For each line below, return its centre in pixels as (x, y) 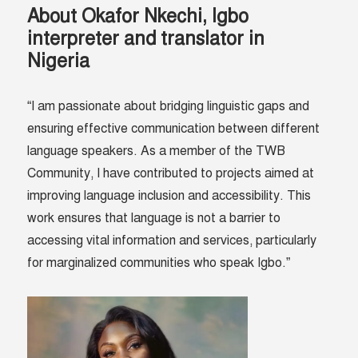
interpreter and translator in (146, 39)
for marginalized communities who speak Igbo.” (159, 263)
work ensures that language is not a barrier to (154, 219)
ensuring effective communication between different (174, 129)
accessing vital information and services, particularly (172, 241)
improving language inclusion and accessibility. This (169, 196)
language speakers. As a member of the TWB (157, 151)
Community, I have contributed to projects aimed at (171, 174)
